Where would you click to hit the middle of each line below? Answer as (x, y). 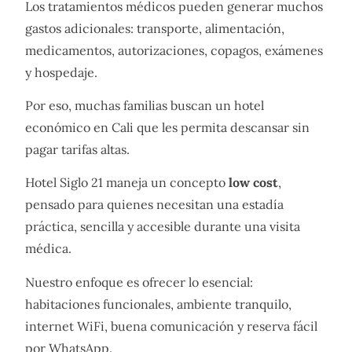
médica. (48, 249)
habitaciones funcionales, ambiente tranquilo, (158, 304)
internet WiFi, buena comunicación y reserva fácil (171, 326)
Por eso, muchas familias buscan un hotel (145, 106)
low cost (253, 183)
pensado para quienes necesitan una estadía (154, 205)
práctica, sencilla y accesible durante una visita (163, 227)
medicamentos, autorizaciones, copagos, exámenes (174, 50)
